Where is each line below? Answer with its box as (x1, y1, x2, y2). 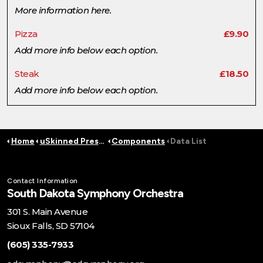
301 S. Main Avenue (7, 205, 87, 217)
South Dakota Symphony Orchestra (7, 186, 183, 200)
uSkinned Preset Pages (39, 136, 99, 146)
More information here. (15, 4, 111, 16)
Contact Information (7, 176, 78, 185)
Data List (170, 136, 207, 146)
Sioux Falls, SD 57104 (7, 220, 95, 231)
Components (112, 136, 165, 146)
